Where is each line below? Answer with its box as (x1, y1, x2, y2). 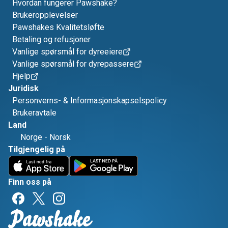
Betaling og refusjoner (12, 35, 91, 44)
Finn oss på (8, 177, 51, 187)
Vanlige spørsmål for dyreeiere (12, 47, 123, 56)
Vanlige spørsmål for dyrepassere (12, 59, 134, 69)
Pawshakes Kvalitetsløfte (12, 22, 104, 32)
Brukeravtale (12, 108, 56, 118)
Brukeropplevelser (12, 10, 78, 20)
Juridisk (8, 83, 39, 93)
